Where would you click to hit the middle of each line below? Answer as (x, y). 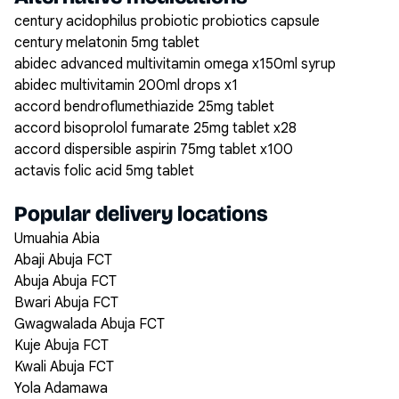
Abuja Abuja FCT (65, 281)
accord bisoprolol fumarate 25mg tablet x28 (155, 128)
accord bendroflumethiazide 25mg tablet (144, 107)
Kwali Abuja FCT (64, 367)
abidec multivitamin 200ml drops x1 (126, 85)
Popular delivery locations (141, 214)
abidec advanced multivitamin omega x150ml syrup (175, 64)
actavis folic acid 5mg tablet (104, 171)
